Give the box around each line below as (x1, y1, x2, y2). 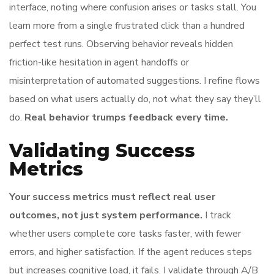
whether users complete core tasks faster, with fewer (9, 227, 241, 240)
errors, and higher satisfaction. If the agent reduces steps (9, 245, 252, 259)
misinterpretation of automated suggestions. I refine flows (9, 74, 260, 87)
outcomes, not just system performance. (9, 209, 202, 222)
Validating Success (9, 139, 195, 162)
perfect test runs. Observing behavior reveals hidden (9, 37, 233, 51)
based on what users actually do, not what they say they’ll (9, 92, 261, 106)
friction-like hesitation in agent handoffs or (9, 56, 189, 69)
